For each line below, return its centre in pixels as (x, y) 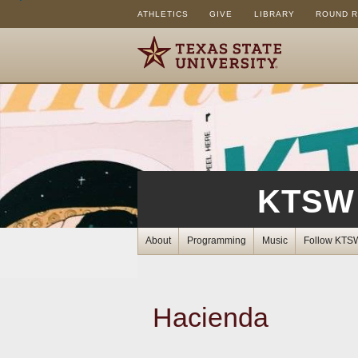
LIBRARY (274, 14)
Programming (216, 240)
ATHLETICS (163, 14)
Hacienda (211, 318)
